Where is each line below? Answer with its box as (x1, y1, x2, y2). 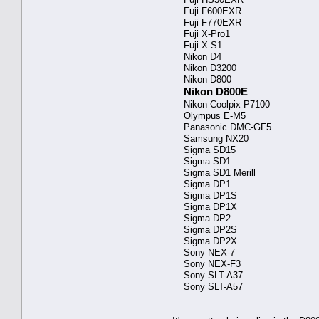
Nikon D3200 (172, 62, 236, 73)
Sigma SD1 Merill (172, 167, 256, 178)
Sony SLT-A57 (172, 281, 243, 292)
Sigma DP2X (172, 235, 237, 246)
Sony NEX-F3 (172, 258, 241, 269)
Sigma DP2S (172, 224, 237, 235)
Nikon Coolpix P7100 (172, 98, 270, 110)
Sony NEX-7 (172, 246, 235, 258)
